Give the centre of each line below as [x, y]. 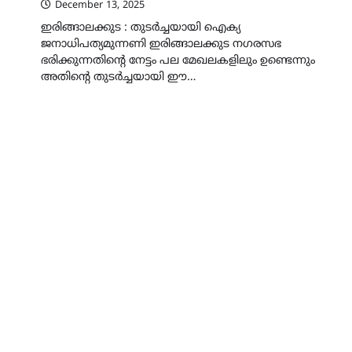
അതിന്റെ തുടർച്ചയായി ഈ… [118, 77]
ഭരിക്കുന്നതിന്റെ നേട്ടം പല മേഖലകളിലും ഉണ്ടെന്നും [178, 60]
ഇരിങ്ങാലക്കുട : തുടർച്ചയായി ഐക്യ [141, 27]
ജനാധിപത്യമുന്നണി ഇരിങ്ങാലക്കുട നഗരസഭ [161, 44]
